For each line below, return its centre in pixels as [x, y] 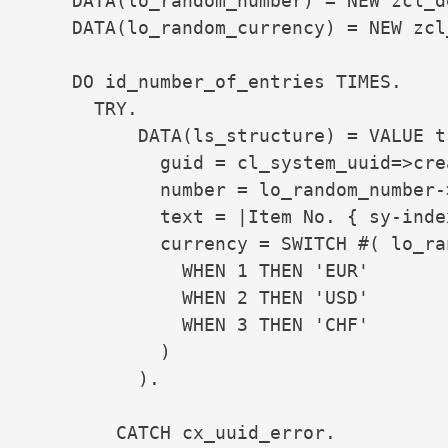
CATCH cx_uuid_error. [182, 433]
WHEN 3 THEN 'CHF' [198, 325]
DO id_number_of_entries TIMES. [215, 82]
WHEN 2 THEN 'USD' [198, 298]
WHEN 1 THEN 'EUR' [198, 271]
